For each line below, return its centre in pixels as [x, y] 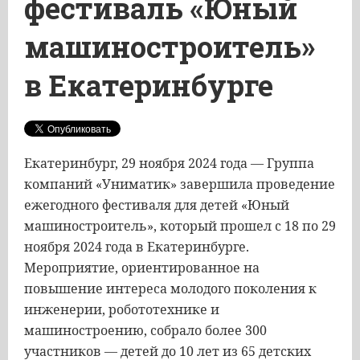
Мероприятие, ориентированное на [142, 268]
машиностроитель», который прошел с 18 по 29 [180, 226]
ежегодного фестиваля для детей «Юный [157, 205]
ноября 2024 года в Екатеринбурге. [137, 247]
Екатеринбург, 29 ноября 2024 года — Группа [169, 163]
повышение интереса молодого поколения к [170, 288]
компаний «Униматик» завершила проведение [180, 184]
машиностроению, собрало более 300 [145, 330]
